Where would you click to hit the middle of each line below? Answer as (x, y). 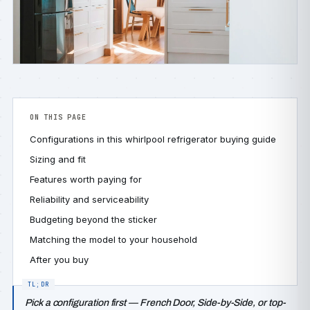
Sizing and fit (58, 159)
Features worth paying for (86, 179)
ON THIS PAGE (58, 117)
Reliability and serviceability (89, 199)
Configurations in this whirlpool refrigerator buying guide (153, 139)
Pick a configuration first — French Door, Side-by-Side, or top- (155, 303)
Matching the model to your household (113, 239)
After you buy (59, 259)
